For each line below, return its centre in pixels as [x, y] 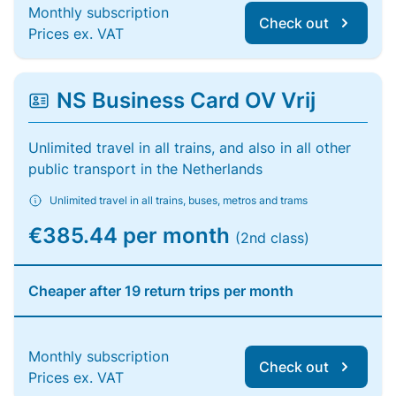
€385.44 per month [132, 236]
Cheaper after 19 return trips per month [161, 291]
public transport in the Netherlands [145, 169]
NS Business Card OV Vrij [186, 100]
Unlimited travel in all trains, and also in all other [190, 148]
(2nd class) [272, 238]
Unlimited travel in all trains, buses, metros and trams [179, 200]
